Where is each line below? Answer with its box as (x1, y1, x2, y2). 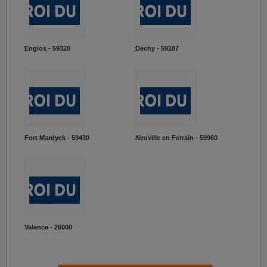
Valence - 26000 (24, 223, 72, 231)
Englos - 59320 (24, 45, 70, 52)
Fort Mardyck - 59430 (24, 134, 89, 141)
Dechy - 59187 (135, 45, 179, 52)
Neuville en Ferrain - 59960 (135, 134, 218, 141)
